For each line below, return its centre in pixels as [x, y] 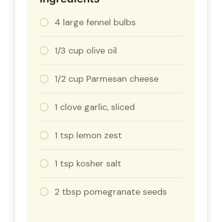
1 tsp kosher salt [88, 164]
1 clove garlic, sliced [95, 107]
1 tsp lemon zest [88, 136]
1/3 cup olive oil [86, 51]
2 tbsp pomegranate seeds [111, 192]
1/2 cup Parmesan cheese [107, 79]
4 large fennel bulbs [95, 23]
